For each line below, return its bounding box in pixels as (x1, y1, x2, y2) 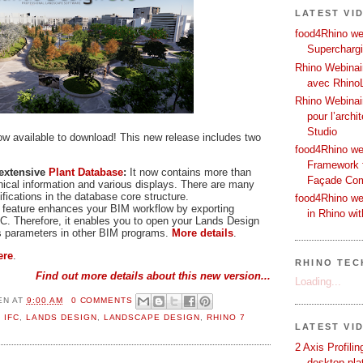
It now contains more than (126, 165, 251, 178)
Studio (307, 125, 337, 138)
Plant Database (49, 165, 123, 178)
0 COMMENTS (70, 295, 134, 305)
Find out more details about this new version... (36, 269, 271, 282)
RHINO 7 (207, 313, 246, 322)
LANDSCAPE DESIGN (103, 313, 201, 322)
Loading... (295, 275, 341, 288)
